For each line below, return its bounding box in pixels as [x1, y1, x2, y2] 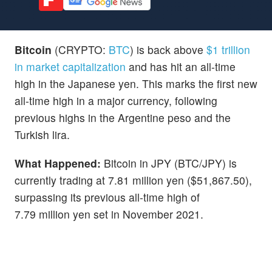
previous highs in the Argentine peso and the [15, 109, 231, 125]
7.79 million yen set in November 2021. [15, 206, 203, 222]
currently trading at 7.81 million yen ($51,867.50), [15, 172, 252, 188]
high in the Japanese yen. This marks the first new [15, 75, 257, 91]
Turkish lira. [15, 126, 70, 142]
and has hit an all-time [126, 58, 236, 74]
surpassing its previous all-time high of [15, 189, 200, 205]
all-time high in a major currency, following [15, 92, 217, 108]
